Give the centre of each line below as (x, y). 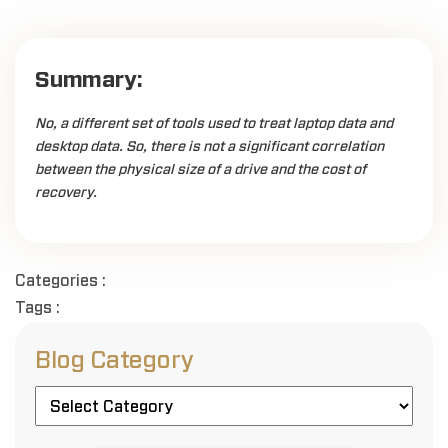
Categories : (60, 281)
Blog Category (114, 361)
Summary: (89, 80)
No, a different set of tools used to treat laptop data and (214, 124)
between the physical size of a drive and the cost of (200, 170)
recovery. (66, 193)
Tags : (37, 308)
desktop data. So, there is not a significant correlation (209, 147)
